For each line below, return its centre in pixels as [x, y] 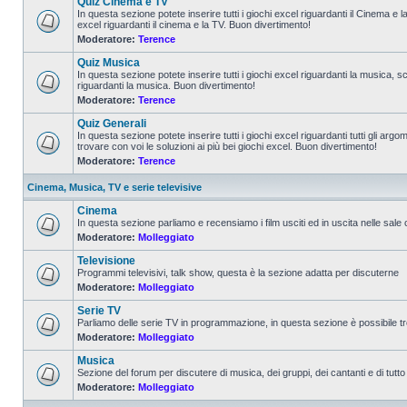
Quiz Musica [109, 63]
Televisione [106, 261]
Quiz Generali [112, 124]
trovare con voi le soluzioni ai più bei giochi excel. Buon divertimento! [227, 146]
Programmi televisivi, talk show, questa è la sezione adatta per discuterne [238, 273]
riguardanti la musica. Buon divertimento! [166, 85]
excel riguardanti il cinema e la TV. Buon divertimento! [194, 25]
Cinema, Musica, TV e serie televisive [114, 187]
